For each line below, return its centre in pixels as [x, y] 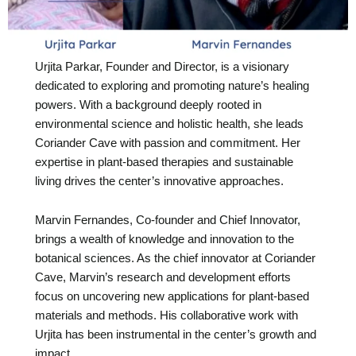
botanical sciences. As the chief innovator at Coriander [176, 259]
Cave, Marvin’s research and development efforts [163, 278]
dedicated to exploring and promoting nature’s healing [172, 85]
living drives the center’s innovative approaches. [160, 181]
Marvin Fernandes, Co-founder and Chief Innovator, [168, 221]
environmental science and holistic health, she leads [170, 124]
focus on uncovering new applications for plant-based [172, 297]
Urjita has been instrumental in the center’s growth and [176, 335]
